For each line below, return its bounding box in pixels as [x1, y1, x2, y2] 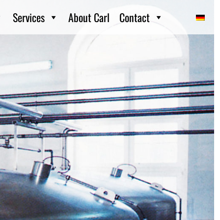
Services [13, 9, 45, 25]
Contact [119, 9, 150, 25]
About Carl [68, 9, 110, 25]
